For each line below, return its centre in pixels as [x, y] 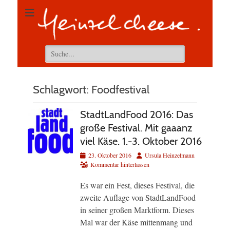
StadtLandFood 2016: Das [137, 115]
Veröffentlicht [96, 155]
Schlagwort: [62, 90]
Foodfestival [120, 90]
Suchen [54, 50]
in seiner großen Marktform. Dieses [137, 210]
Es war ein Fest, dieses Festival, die [137, 185]
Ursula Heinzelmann [170, 155]
